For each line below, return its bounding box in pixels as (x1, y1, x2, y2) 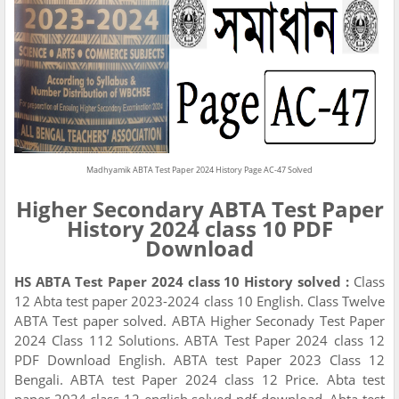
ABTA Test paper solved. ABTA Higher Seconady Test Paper (14, 311, 385, 330)
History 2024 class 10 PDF (66, 213, 333, 243)
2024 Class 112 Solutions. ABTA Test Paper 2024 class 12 (14, 330, 385, 349)
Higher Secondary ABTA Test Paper (15, 193, 384, 224)
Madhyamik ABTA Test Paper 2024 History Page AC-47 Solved (86, 163, 313, 175)
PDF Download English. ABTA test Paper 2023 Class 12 (14, 350, 385, 369)
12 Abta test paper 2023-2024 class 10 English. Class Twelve (14, 291, 385, 310)
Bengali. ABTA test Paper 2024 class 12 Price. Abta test (14, 370, 385, 388)
